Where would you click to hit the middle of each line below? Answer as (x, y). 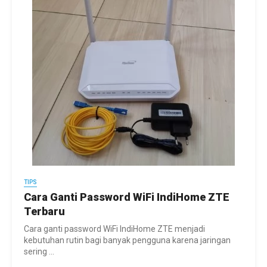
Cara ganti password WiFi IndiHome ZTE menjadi (114, 229)
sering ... (39, 252)
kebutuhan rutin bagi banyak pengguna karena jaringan (127, 240)
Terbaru (44, 212)
